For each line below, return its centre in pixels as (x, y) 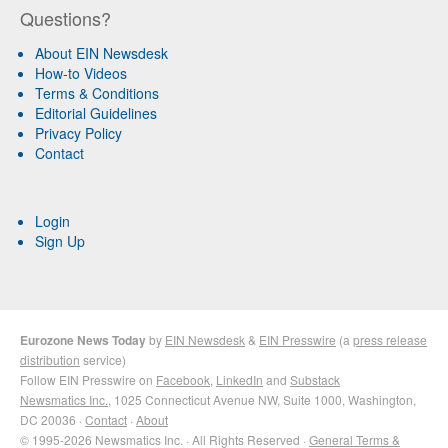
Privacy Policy (78, 132)
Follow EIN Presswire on (88, 379)
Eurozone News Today (83, 339)
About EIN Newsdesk (101, 52)
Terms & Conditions (97, 92)
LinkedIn (239, 379)
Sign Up (60, 240)
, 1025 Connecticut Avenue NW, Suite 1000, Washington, (262, 399)
